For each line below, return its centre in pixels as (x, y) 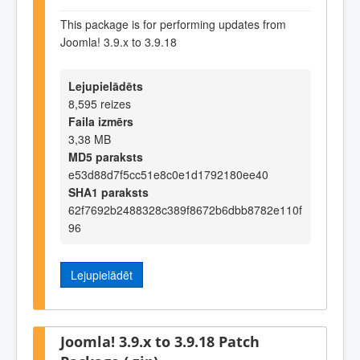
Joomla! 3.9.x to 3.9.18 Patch (160, 342)
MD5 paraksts (106, 156)
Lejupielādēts (106, 86)
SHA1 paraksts (108, 192)
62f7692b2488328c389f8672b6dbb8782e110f (185, 209)
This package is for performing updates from (173, 25)
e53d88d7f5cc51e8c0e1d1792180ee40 (168, 174)
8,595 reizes (100, 103)
